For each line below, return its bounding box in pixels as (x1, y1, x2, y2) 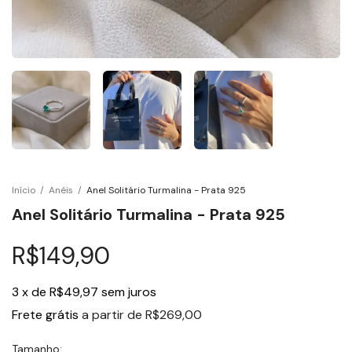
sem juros (101, 283, 156, 300)
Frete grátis (12, 306, 79, 323)
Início (12, 183, 35, 196)
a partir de (82, 306, 145, 323)
